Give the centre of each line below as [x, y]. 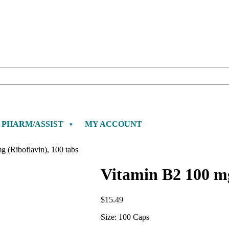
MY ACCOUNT [113, 124]
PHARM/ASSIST [32, 124]
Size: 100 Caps [125, 217]
